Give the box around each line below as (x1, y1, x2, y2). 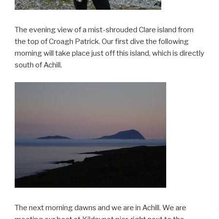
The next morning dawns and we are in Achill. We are (15, 203, 186, 213)
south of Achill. (15, 61, 62, 70)
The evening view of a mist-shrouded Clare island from (15, 25, 194, 35)
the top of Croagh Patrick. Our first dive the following (15, 37, 189, 46)
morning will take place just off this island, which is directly (15, 49, 204, 58)
